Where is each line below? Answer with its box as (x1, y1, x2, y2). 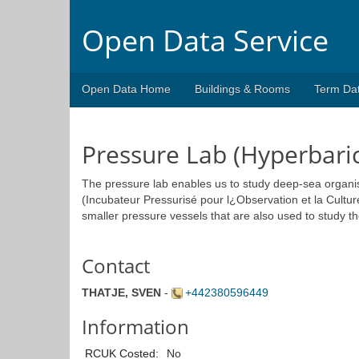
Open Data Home (82, 83, 171, 95)
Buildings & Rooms (195, 83, 290, 95)
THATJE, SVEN (82, 286, 161, 299)
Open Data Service (82, 21, 329, 60)
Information (82, 313, 189, 340)
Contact (82, 252, 150, 279)
